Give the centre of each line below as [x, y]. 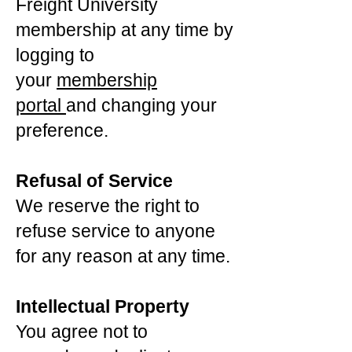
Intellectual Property [103, 306]
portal [41, 105]
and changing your [141, 105]
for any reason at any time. [123, 256]
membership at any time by [125, 30]
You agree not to [82, 332]
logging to [55, 55]
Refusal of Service [94, 181]
